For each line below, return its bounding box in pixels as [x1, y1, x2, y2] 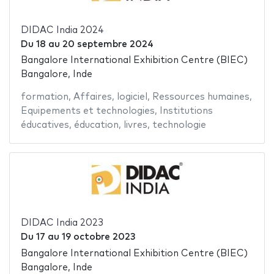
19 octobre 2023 [61, 232, 135, 242]
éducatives [20, 120, 69, 130]
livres [123, 120, 147, 130]
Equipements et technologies [20, 106, 155, 116]
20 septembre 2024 [62, 39, 154, 49]
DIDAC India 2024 [20, 25, 104, 35]
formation [20, 92, 68, 102]
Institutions [159, 106, 213, 116]
